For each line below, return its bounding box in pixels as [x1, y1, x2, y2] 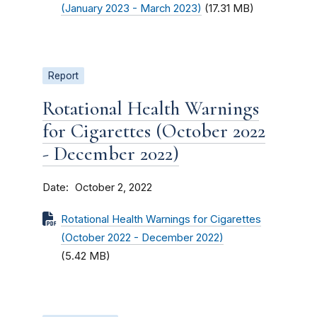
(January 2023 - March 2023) [61, 2, 202, 15]
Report [48, 70, 79, 81]
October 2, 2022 [75, 181, 152, 194]
